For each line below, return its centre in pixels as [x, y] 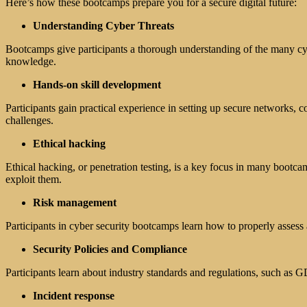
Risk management [75, 203]
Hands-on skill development [97, 85]
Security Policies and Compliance [110, 249]
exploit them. [34, 180]
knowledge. [31, 62]
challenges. [29, 121]
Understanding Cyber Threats [103, 26]
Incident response [74, 296]
